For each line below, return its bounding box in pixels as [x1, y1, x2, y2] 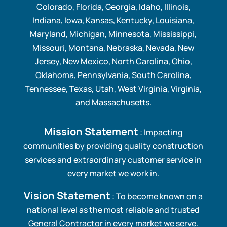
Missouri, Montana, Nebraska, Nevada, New [32, 42, 195, 53]
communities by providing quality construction [23, 140, 204, 152]
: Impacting [138, 126, 183, 138]
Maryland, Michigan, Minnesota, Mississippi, [30, 28, 197, 40]
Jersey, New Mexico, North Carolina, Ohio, [34, 55, 192, 67]
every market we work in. [67, 167, 160, 179]
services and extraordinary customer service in [25, 154, 202, 165]
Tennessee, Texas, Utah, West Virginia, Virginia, [25, 83, 202, 94]
